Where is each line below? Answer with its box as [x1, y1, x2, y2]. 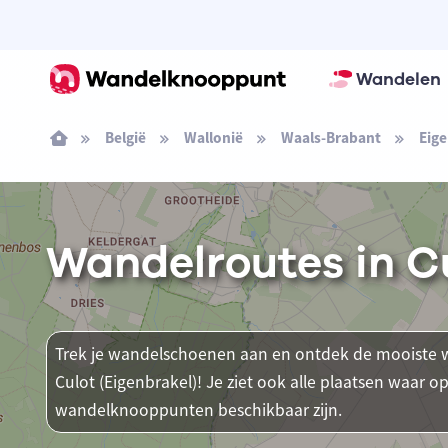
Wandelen [355, 67, 441, 91]
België [104, 128, 146, 147]
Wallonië [183, 128, 243, 147]
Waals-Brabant [280, 128, 381, 147]
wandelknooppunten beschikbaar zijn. [54, 399, 342, 421]
